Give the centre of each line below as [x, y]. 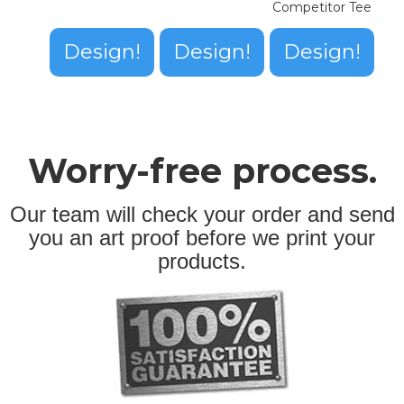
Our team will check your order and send [202, 214]
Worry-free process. [202, 170]
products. [202, 261]
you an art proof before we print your [202, 237]
